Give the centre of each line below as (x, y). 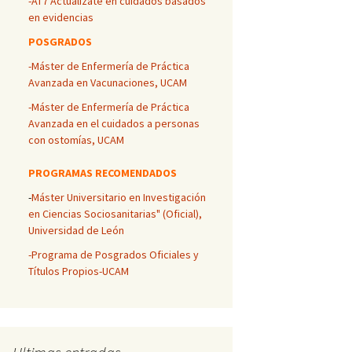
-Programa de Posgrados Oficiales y (114, 255)
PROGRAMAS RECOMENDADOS (103, 173)
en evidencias (61, 17)
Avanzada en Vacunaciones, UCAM (108, 82)
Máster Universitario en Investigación (119, 197)
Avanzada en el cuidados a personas (114, 123)
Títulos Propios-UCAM (79, 271)
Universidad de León (76, 230)
